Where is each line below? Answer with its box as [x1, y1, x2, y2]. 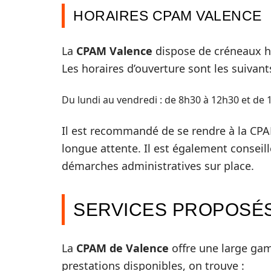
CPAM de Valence [76, 241, 169, 255]
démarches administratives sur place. [62, 158, 254, 173]
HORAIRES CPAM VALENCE [73, 8, 262, 24]
